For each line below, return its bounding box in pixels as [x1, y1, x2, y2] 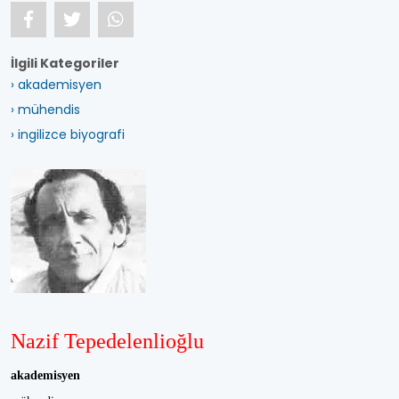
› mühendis [11, 101, 80, 118]
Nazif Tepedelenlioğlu [11, 330, 204, 353]
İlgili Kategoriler [11, 54, 119, 72]
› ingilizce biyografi [11, 126, 125, 143]
